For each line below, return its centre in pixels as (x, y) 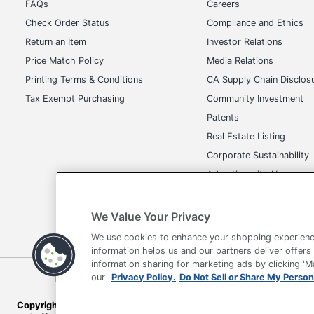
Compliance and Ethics (255, 22)
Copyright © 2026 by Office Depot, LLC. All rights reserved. (148, 306)
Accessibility (252, 278)
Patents (223, 117)
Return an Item (56, 41)
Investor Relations (245, 41)
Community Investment (255, 98)
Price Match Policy (64, 60)
